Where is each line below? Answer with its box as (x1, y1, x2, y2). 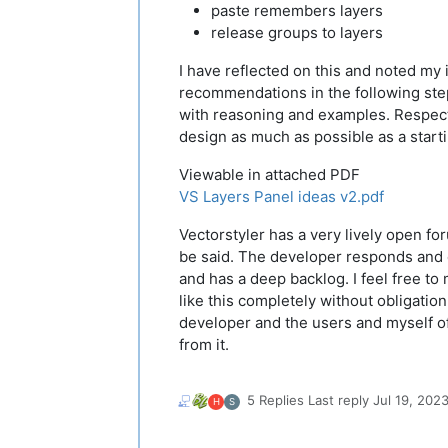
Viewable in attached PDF (179, 165, 360, 184)
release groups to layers (211, 23, 383, 42)
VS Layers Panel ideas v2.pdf (179, 187, 384, 206)
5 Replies (247, 392, 304, 408)
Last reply (308, 392, 373, 408)
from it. (179, 335, 229, 354)
